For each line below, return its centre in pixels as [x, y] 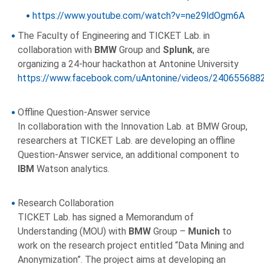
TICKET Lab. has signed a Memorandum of [106, 217]
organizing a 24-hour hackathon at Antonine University [128, 64]
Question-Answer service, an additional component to [128, 155]
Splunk [178, 50]
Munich [204, 232]
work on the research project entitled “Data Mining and [131, 246]
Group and [140, 50]
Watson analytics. [72, 169]
